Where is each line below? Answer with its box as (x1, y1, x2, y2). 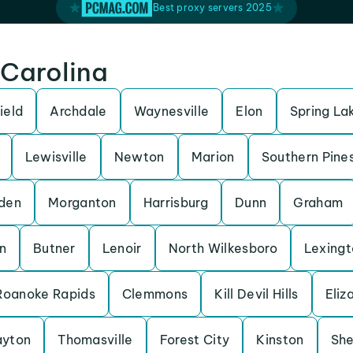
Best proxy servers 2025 (153, 2, 272, 13)
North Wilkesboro (168, 240, 277, 256)
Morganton (47, 195, 117, 210)
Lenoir (102, 240, 142, 256)
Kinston (256, 332, 304, 347)
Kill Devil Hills (214, 286, 299, 302)
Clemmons (121, 286, 188, 302)
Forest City (159, 332, 230, 347)
